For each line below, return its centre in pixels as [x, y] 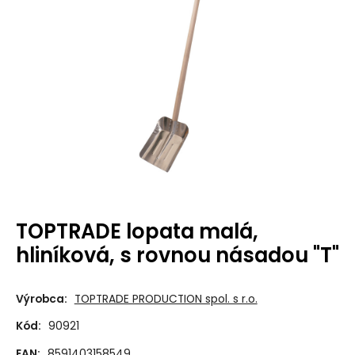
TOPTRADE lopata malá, [137, 231]
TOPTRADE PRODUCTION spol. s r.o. [166, 299]
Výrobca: [41, 299]
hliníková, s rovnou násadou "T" [177, 255]
